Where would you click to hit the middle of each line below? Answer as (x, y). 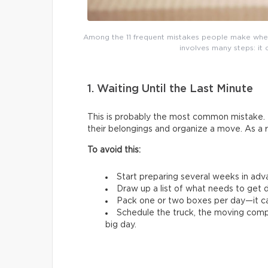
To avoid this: (114, 150)
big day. (121, 225)
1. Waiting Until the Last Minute (170, 89)
